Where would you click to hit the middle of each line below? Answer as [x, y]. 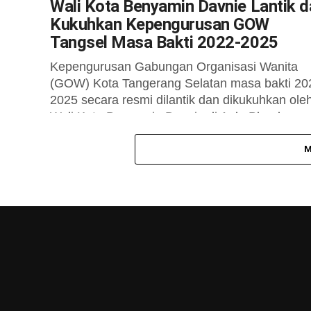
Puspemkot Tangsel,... [111, 133]
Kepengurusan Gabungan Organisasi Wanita [174, 67]
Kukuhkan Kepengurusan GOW [160, 24]
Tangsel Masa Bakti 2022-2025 [164, 42]
